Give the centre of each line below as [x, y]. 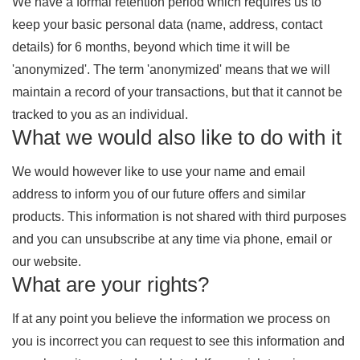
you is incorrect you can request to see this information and [178, 341]
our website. [47, 262]
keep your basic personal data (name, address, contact [167, 25]
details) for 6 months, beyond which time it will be [151, 47]
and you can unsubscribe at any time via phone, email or [172, 239]
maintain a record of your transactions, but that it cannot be [177, 92]
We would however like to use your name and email [159, 172]
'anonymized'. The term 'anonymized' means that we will [171, 70]
